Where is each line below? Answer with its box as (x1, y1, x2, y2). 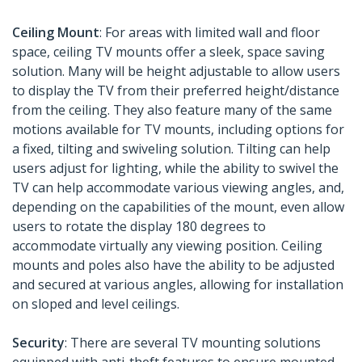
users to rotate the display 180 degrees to (12, 217, 266, 236)
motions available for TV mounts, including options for (12, 120, 344, 139)
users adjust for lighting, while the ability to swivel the (12, 159, 339, 178)
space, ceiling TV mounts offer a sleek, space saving (12, 43, 325, 61)
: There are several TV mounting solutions (65, 334, 321, 352)
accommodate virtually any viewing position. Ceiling (12, 237, 322, 255)
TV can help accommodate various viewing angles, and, (12, 179, 344, 197)
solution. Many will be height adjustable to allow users (12, 62, 340, 81)
